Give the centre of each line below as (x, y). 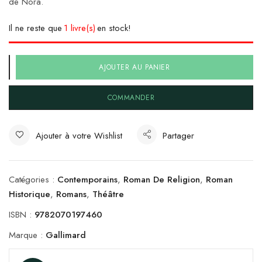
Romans (71, 194)
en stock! (114, 28)
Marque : (27, 235)
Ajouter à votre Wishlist (79, 135)
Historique (30, 194)
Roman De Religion (162, 179)
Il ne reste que (35, 28)
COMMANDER (131, 97)
